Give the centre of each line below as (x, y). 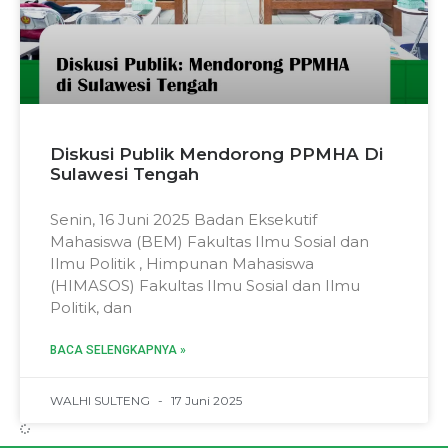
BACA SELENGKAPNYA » (118, 350)
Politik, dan (91, 308)
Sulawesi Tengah (124, 174)
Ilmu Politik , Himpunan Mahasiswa (182, 264)
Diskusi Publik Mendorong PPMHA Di (216, 154)
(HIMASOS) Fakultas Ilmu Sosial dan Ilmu (205, 286)
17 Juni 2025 (205, 401)
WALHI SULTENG (101, 401)
